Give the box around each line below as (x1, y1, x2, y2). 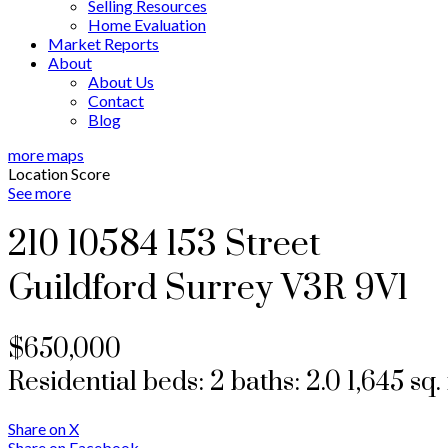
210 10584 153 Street (8, 223, 321, 268)
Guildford (8, 267, 157, 312)
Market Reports (48, 34, 159, 53)
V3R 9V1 (281, 267, 408, 312)
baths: (231, 365, 306, 399)
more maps (8, 145, 84, 164)
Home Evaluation (88, 15, 206, 34)
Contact (88, 91, 144, 110)
